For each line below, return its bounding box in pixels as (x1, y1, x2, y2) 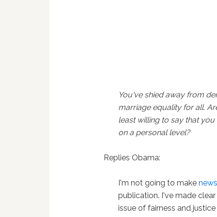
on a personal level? (118, 128, 190, 137)
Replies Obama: (104, 153, 161, 162)
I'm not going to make (118, 178, 199, 187)
